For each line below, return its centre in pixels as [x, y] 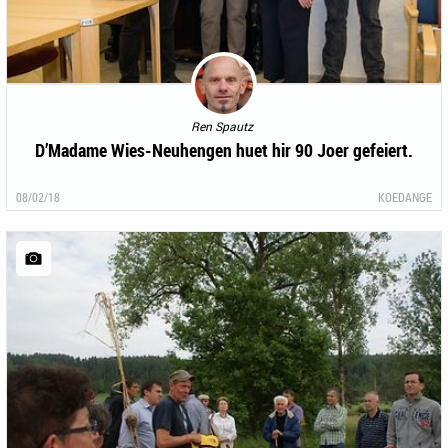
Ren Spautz [221, 126]
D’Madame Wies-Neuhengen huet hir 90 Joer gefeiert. [224, 150]
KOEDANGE [405, 197]
